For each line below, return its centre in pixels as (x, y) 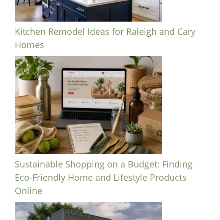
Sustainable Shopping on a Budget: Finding (104, 164)
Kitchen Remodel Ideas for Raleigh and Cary (105, 32)
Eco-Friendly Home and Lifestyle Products (101, 178)
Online (28, 191)
